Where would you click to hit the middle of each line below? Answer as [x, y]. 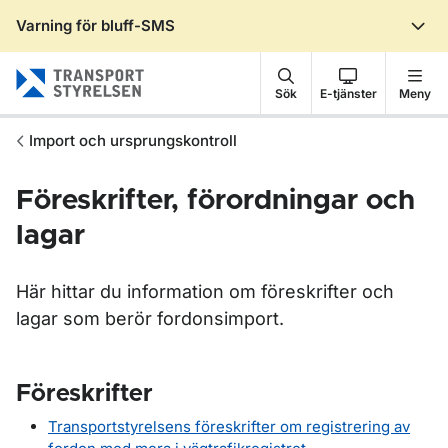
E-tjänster [348, 93]
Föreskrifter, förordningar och [215, 201]
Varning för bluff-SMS [95, 25]
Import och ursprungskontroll [133, 140]
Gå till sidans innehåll [122, 43]
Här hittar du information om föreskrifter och [205, 291]
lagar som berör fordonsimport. [150, 318]
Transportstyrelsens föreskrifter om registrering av [229, 426]
